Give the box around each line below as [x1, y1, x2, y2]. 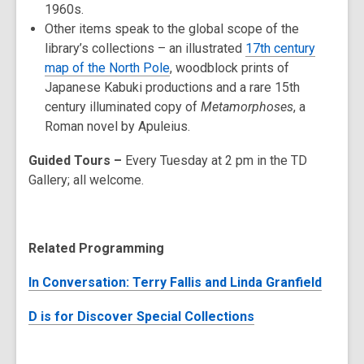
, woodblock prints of [170, 60, 289, 76]
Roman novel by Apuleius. [45, 119, 190, 134]
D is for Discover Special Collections [28, 309, 254, 324]
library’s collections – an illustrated [45, 41, 245, 56]
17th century [245, 41, 315, 56]
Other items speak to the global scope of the [45, 21, 299, 37]
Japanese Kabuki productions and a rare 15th [45, 80, 300, 95]
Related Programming [28, 240, 164, 256]
